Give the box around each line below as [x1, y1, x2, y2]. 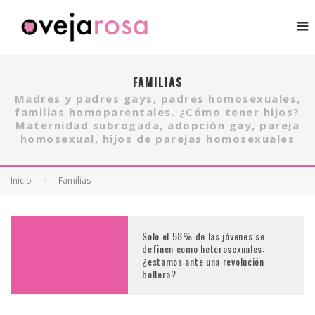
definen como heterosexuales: [142, 240, 265, 256]
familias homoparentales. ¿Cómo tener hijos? [15, 104, 300, 119]
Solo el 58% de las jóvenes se [142, 228, 265, 243]
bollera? [142, 266, 176, 281]
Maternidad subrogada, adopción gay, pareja [15, 117, 300, 132]
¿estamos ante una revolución [142, 253, 264, 269]
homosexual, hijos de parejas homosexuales [20, 131, 295, 146]
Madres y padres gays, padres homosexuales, [14, 91, 301, 105]
